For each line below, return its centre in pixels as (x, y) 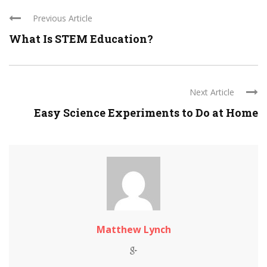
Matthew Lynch (133, 230)
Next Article (212, 92)
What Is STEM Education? (81, 39)
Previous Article (63, 18)
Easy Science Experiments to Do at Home (146, 113)
